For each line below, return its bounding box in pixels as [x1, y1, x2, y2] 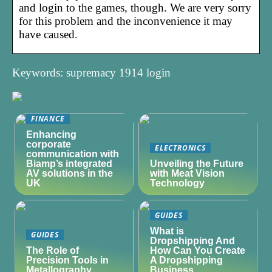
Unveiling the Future [150, 158, 244, 169]
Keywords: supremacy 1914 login [12, 66, 171, 79]
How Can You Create [150, 245, 246, 256]
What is [150, 226, 185, 237]
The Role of [26, 245, 80, 256]
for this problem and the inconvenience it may [19, 14, 233, 27]
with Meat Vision [150, 168, 225, 178]
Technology [150, 177, 205, 188]
